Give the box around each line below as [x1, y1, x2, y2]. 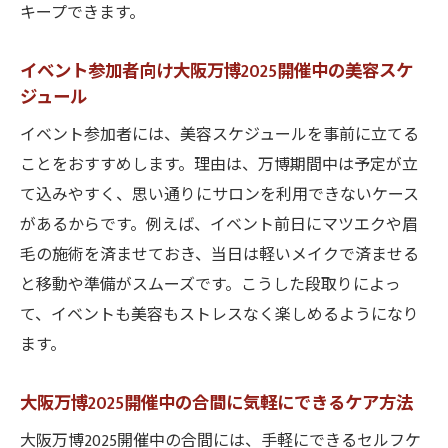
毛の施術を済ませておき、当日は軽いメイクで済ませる [20, 242, 419, 269]
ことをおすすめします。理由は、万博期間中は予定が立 [20, 152, 418, 179]
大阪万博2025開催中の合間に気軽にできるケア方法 [20, 389, 413, 418]
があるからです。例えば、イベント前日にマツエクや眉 [20, 212, 418, 239]
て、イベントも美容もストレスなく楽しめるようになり [20, 302, 419, 329]
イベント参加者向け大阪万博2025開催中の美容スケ [20, 57, 413, 86]
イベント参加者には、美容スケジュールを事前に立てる [20, 122, 419, 149]
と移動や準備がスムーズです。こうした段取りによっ [20, 272, 401, 299]
